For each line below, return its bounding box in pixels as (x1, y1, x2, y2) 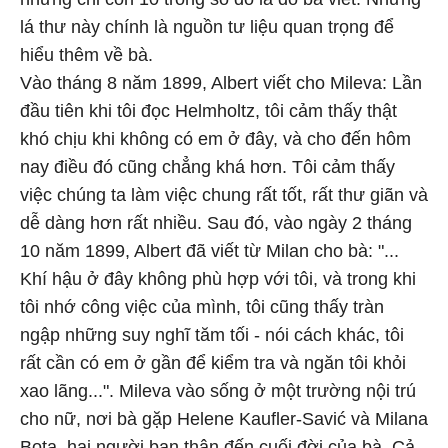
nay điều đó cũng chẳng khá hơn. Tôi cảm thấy (20, 157, 395, 177)
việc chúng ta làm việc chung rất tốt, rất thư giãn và (20, 185, 428, 205)
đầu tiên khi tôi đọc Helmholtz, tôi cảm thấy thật (20, 101, 397, 121)
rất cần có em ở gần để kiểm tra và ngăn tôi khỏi (20, 353, 406, 373)
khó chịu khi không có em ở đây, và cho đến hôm (20, 129, 411, 149)
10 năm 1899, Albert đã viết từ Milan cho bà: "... (20, 241, 399, 261)
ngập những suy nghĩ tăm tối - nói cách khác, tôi (20, 325, 404, 345)
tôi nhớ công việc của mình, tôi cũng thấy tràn (20, 297, 384, 317)
